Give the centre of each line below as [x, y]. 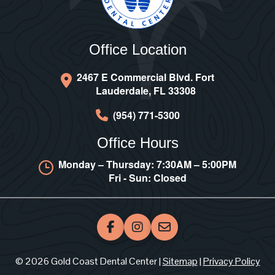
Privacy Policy [231, 261]
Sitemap [180, 261]
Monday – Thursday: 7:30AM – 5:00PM [147, 165]
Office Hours [137, 143]
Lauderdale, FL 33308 [145, 91]
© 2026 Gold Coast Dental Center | [89, 261]
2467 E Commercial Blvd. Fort [145, 77]
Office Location [137, 50]
